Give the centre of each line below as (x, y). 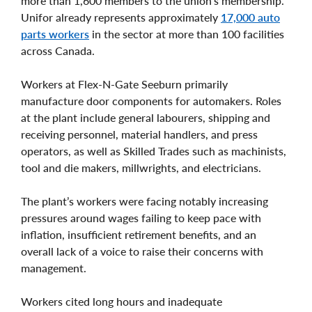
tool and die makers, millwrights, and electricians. (142, 167)
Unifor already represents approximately (121, 17)
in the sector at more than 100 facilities (187, 33)
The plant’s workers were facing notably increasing (145, 201)
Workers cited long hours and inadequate (122, 301)
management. (54, 267)
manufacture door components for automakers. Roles (151, 100)
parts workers (55, 33)
